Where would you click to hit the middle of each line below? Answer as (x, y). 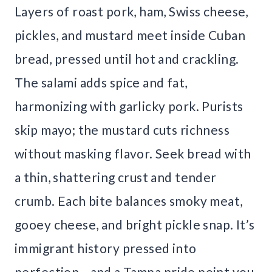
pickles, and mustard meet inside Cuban (130, 35)
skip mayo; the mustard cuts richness (122, 130)
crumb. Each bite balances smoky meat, (129, 201)
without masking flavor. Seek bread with (133, 154)
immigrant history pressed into (106, 248)
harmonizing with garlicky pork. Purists (129, 106)
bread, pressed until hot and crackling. (127, 59)
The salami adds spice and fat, (101, 83)
